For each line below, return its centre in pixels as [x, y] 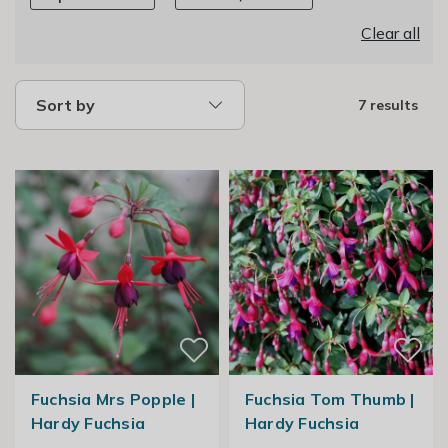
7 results [388, 105]
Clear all [390, 33]
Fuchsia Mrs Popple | [112, 398]
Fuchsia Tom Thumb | [329, 398]
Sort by [65, 105]
